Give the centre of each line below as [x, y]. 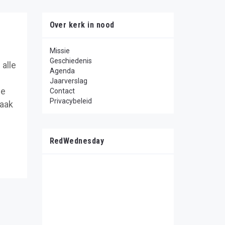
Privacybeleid [71, 101]
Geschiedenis [71, 61]
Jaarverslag [68, 81]
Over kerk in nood [82, 25]
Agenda [62, 71]
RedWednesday [77, 141]
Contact [62, 91]
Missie [60, 51]
